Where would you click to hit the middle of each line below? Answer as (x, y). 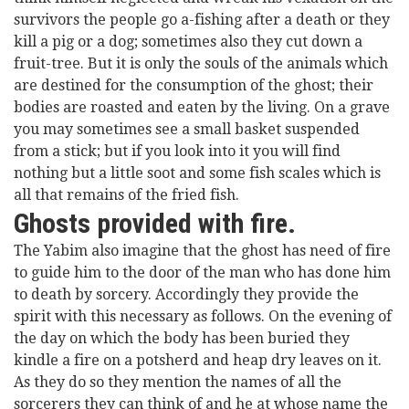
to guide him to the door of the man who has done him (202, 273)
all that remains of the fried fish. (126, 195)
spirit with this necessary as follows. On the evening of (203, 316)
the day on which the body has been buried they (182, 338)
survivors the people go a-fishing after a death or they (202, 20)
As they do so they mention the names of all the (178, 382)
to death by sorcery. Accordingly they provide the (186, 294)
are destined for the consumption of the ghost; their (194, 85)
